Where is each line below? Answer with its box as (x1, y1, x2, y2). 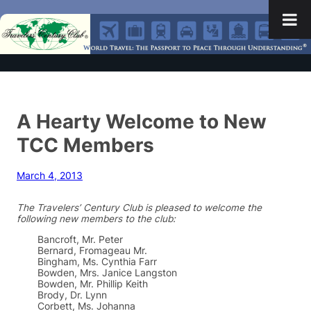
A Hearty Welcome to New (17, 109, 267, 134)
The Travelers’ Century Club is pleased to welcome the (17, 202, 262, 214)
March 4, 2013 (17, 170, 83, 182)
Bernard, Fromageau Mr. (37, 244, 147, 256)
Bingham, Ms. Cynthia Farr (37, 255, 157, 267)
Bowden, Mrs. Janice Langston (37, 267, 177, 278)
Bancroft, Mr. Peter (37, 233, 123, 245)
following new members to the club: (17, 213, 176, 225)
